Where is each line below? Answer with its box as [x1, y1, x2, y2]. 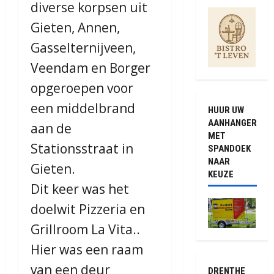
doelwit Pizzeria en [31, 201, 145, 218]
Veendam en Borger [31, 59, 150, 77]
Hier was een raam [31, 241, 143, 259]
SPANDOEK [207, 143, 251, 154]
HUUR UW [207, 105, 244, 116]
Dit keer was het [31, 180, 129, 198]
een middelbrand [31, 100, 135, 117]
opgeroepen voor [31, 80, 133, 97]
